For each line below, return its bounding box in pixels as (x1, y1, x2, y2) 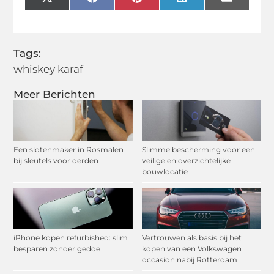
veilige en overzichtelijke (141, 155, 231, 165)
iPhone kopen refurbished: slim (13, 232, 128, 242)
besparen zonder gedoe (13, 243, 101, 253)
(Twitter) (51, 6, 97, 19)
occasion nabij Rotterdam (141, 254, 237, 264)
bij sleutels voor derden (13, 155, 99, 165)
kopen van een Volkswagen (141, 243, 242, 253)
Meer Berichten (13, 87, 96, 100)
